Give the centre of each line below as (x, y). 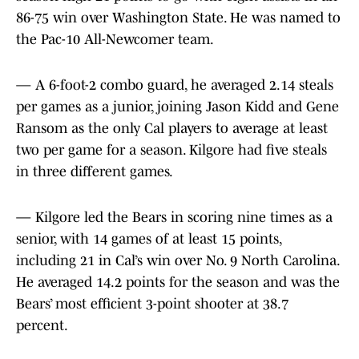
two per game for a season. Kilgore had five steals (171, 150)
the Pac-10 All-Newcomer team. (115, 40)
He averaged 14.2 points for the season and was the (178, 282)
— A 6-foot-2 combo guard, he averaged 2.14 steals (175, 85)
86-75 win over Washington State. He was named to (178, 18)
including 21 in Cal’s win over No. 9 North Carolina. (177, 261)
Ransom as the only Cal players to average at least (172, 129)
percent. (42, 326)
